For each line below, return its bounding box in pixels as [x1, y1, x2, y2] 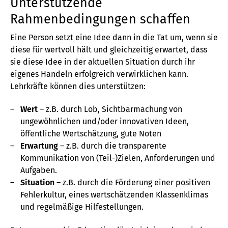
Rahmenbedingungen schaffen [10, 11, 191, 27]
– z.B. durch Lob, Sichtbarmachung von [38, 104, 182, 115]
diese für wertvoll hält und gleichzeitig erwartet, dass [10, 44, 207, 54]
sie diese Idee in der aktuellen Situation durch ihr [10, 56, 195, 67]
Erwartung [20, 141, 58, 151]
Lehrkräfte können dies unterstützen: [10, 81, 146, 91]
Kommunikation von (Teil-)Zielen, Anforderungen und [20, 153, 215, 163]
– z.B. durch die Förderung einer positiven [54, 178, 210, 188]
